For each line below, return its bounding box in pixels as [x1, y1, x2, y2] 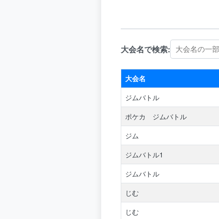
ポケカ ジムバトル [125, 111, 187, 121]
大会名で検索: [121, 43, 170, 55]
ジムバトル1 [125, 149, 163, 159]
